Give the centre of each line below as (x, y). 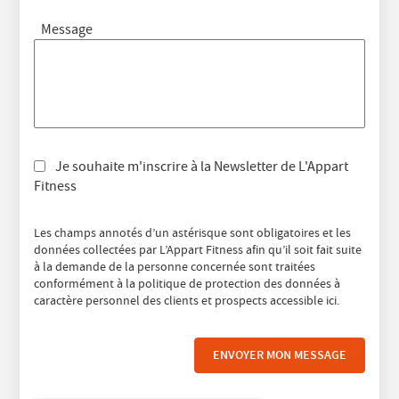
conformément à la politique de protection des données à (187, 283)
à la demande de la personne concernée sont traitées (175, 266)
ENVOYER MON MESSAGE (279, 355)
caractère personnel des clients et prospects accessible (180, 300)
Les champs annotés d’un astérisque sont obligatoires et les (193, 232)
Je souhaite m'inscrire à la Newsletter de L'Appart (202, 166)
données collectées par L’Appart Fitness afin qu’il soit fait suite (198, 249)
